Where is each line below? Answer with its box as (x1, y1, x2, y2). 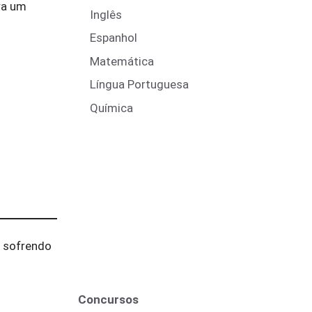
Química (90, 100, 133, 115)
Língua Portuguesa (90, 77, 189, 91)
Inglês (90, 7, 122, 22)
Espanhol (90, 31, 137, 45)
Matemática (90, 54, 154, 68)
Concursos (78, 292, 139, 306)
